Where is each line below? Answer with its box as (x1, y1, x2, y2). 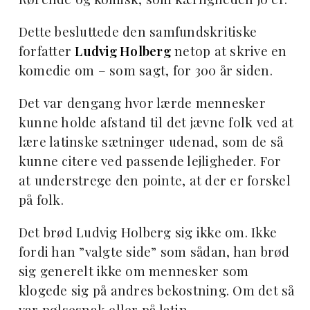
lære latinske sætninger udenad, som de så (18, 132, 284, 150)
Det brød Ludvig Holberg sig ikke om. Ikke (18, 223, 277, 241)
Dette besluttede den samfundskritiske (18, 22, 257, 40)
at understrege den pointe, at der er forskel (18, 171, 291, 189)
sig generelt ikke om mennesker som (18, 262, 249, 280)
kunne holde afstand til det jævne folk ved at (18, 113, 294, 131)
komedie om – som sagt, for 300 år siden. (18, 61, 273, 79)
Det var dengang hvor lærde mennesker (18, 93, 266, 111)
